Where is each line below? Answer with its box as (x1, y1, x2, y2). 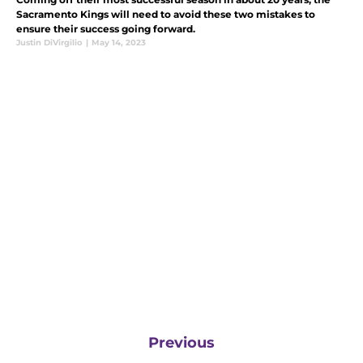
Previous (148, 333, 215, 352)
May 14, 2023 (92, 36, 146, 48)
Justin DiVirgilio (16, 36, 83, 48)
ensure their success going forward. (16, 22, 195, 35)
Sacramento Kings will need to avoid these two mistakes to (16, 7, 315, 20)
